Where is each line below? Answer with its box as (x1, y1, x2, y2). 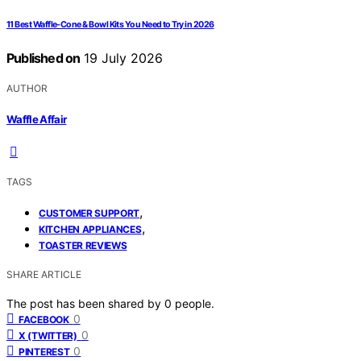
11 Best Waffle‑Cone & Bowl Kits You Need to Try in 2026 (6, 19, 214, 31)
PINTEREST (19, 345, 70, 358)
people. (175, 296, 214, 310)
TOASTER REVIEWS (39, 239, 127, 251)
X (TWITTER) (19, 329, 77, 342)
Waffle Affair (6, 112, 67, 126)
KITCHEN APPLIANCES (39, 222, 142, 235)
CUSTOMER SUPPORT (39, 206, 140, 219)
